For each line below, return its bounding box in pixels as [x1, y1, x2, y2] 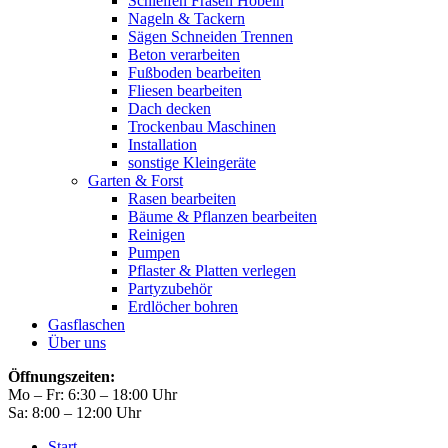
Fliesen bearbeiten [128, 82, 242, 99]
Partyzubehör [128, 280, 212, 297]
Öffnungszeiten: [8, 368, 115, 385]
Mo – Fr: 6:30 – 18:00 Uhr [8, 386, 177, 403]
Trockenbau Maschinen [128, 118, 276, 135]
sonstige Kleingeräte [128, 154, 256, 171]
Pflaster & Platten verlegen [128, 262, 296, 279]
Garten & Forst [88, 172, 183, 189]
